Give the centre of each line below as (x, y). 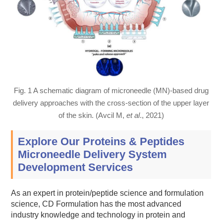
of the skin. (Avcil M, (92, 115)
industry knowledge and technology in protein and (98, 215)
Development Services (76, 167)
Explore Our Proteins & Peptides (101, 141)
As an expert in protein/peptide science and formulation (108, 193)
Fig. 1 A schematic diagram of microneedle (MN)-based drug (111, 90)
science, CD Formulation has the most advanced (96, 204)
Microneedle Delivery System (93, 154)
